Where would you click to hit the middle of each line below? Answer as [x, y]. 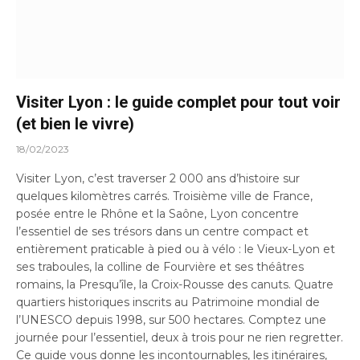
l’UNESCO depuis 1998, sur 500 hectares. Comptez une [171, 320]
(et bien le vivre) [75, 124]
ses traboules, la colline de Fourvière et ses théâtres [160, 267]
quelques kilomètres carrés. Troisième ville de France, [164, 196]
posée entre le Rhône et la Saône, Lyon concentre [157, 214]
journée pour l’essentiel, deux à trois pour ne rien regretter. [180, 338]
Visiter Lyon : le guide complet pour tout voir [178, 102]
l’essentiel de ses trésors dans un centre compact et [162, 232]
